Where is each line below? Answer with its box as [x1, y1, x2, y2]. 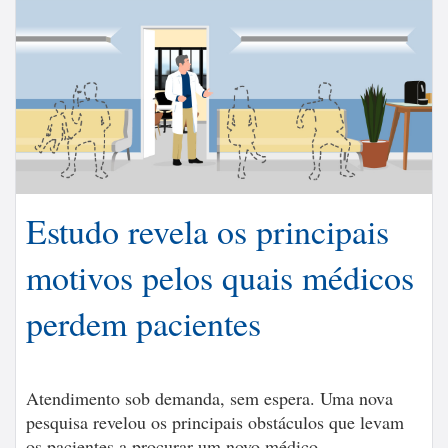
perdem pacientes [26, 299, 261, 346]
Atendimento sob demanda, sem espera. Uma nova [26, 385, 393, 410]
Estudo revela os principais [26, 207, 389, 254]
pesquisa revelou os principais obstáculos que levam [26, 409, 404, 434]
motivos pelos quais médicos [26, 253, 414, 300]
